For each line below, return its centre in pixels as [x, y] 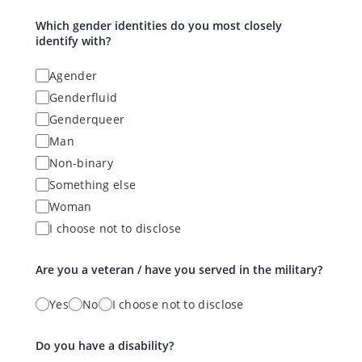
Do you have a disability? [105, 345]
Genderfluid [84, 97]
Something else [93, 185]
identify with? [73, 41]
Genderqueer [87, 119]
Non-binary [81, 163]
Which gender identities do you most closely [159, 25]
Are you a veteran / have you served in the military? [179, 269]
